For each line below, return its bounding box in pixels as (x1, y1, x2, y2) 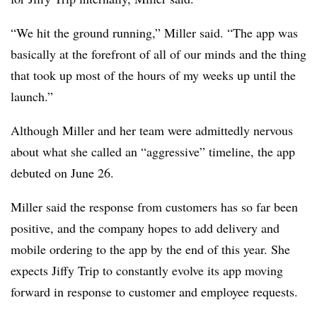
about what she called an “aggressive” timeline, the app (11, 142, 295, 160)
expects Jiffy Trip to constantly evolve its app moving (11, 261, 283, 279)
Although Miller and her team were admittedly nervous (11, 121, 293, 139)
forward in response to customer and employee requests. (11, 282, 298, 300)
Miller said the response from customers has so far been (11, 197, 298, 215)
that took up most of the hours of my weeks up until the (11, 66, 296, 83)
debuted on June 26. (11, 163, 118, 181)
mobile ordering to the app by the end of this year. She (11, 240, 290, 258)
